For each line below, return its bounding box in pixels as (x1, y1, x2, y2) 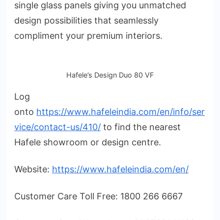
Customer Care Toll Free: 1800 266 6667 (14, 191, 183, 202)
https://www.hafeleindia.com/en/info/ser (36, 107, 205, 117)
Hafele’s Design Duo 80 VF (66, 71, 154, 80)
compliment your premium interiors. (14, 30, 163, 41)
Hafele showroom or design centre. (14, 137, 161, 148)
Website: (14, 164, 52, 175)
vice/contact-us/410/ (14, 122, 101, 133)
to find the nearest (101, 122, 181, 133)
